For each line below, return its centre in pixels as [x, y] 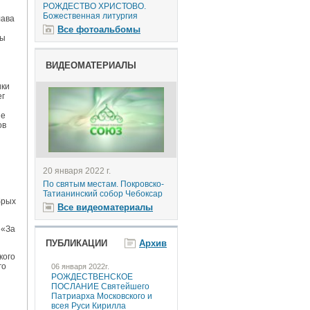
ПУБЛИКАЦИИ [76, 243]
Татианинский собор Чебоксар [103, 194]
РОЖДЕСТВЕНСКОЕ [92, 277]
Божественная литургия [90, 16]
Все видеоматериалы [105, 207]
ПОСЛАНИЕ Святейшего [100, 286]
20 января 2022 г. [77, 171]
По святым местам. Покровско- [103, 184]
